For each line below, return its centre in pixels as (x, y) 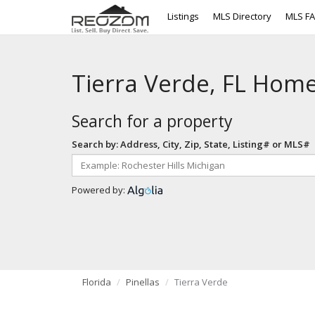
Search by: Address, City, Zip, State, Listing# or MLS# (191, 144)
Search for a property (152, 121)
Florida (97, 282)
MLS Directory (242, 16)
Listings (183, 16)
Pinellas (143, 282)
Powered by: (99, 190)
